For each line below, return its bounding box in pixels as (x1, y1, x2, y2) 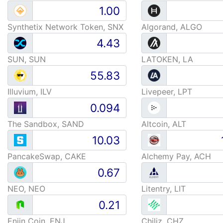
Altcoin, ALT (141, 119, 186, 129)
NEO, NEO (7, 184, 45, 194)
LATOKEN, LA (141, 54, 193, 64)
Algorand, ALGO (141, 22, 202, 32)
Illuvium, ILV (7, 87, 52, 97)
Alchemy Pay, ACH (141, 151, 211, 161)
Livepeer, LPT (141, 87, 192, 97)
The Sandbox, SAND (7, 119, 84, 129)
